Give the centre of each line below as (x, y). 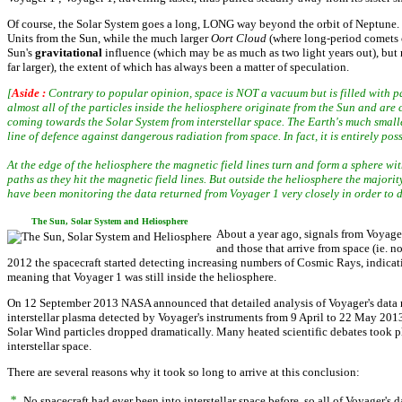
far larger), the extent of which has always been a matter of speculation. (178, 67)
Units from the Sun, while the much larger (109, 38)
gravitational (69, 52)
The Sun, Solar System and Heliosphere (109, 221)
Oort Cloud (239, 38)
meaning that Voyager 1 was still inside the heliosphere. (142, 277)
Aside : (29, 93)
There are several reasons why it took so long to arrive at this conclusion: (184, 372)
